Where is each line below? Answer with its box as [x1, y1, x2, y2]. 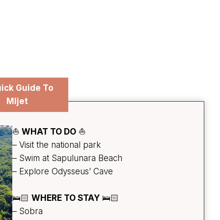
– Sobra [12, 206, 43, 217]
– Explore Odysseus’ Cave [12, 166, 113, 177]
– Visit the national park [12, 140, 101, 150]
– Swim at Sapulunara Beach [12, 153, 123, 164]
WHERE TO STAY [31, 193, 100, 203]
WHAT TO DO [22, 127, 77, 137]
